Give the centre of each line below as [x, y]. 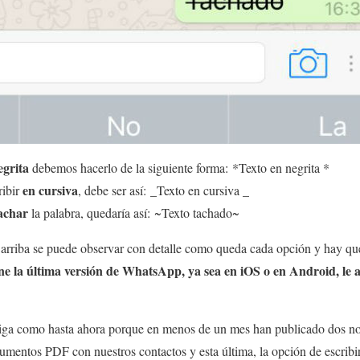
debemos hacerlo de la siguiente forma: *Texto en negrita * [179, 167]
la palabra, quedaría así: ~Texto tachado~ [134, 212]
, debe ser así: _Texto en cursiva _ [164, 190]
